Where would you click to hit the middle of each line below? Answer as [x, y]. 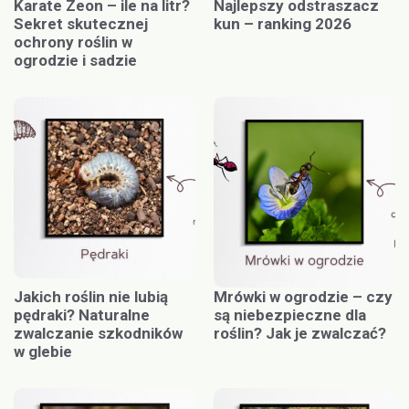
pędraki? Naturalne [82, 315]
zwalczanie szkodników [98, 334]
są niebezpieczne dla [290, 315]
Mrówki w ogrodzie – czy [303, 297]
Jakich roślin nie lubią [91, 297]
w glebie [43, 352]
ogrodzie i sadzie [75, 61]
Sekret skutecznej [81, 24]
